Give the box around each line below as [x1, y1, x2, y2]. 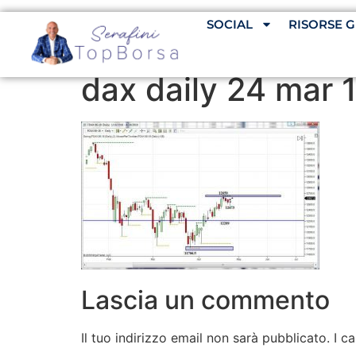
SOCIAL [207, 17, 253, 32]
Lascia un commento [81, 284, 330, 316]
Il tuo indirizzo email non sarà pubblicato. [81, 330, 330, 346]
